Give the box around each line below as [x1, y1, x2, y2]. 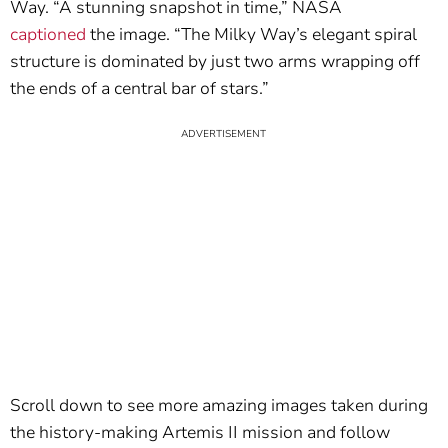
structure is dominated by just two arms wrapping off [10, 50, 420, 74]
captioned [10, 23, 86, 47]
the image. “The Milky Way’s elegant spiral [86, 23, 417, 47]
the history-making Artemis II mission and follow [10, 421, 390, 445]
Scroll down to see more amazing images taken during [10, 394, 428, 418]
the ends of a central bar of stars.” [10, 77, 269, 101]
